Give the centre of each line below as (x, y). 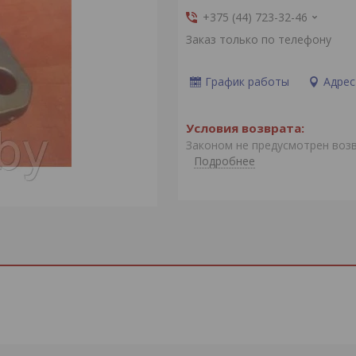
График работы (247, 81)
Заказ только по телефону (258, 39)
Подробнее (224, 161)
